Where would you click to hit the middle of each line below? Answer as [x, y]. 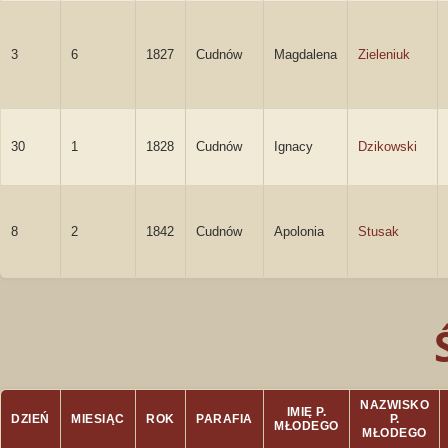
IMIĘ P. [306, 412]
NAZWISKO [394, 405]
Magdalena [305, 54]
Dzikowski [387, 146]
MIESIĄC [98, 419]
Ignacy [293, 146]
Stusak [378, 231]
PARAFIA [224, 419]
